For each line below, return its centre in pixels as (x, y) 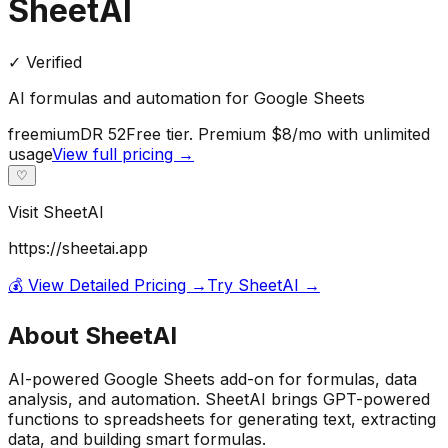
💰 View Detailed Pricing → (107, 284)
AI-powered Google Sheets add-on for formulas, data (212, 379)
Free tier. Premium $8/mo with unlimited (278, 133)
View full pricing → (123, 153)
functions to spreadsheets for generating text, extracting (222, 419)
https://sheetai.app (78, 247)
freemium (44, 133)
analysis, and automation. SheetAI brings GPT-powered (219, 399)
